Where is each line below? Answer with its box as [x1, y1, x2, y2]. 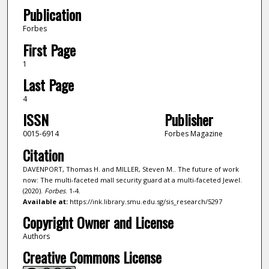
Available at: [22, 196, 68, 206]
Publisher [164, 109, 213, 131]
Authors [22, 231, 50, 241]
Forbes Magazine [164, 128, 223, 139]
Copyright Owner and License [22, 211, 174, 233]
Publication [22, 4, 81, 26]
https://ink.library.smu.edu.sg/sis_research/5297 [67, 196, 222, 206]
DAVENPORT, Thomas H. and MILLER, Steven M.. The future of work [22, 164, 239, 174]
